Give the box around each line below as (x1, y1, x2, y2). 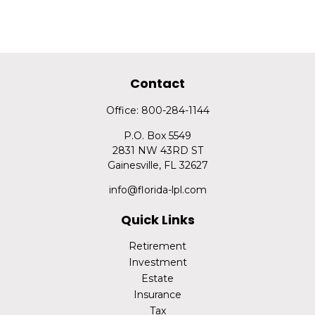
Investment (128, 256, 187, 269)
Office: (105, 104, 141, 117)
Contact (130, 75, 185, 92)
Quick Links (120, 211, 195, 229)
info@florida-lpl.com (108, 184, 207, 196)
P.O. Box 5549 (124, 129, 191, 142)
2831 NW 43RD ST (112, 144, 203, 157)
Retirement (129, 240, 186, 252)
